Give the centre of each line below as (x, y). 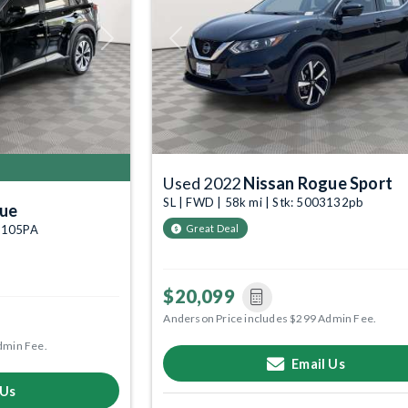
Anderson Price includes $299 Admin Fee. (270, 318)
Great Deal (212, 228)
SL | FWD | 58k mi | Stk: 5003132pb (264, 202)
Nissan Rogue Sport (318, 183)
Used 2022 (204, 183)
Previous (196, 45)
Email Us (318, 363)
